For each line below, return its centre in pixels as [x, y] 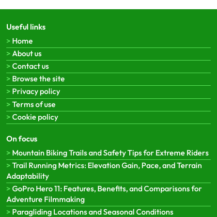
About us [27, 53]
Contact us [30, 66]
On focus [22, 139]
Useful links [26, 27]
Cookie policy [35, 116]
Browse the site [38, 79]
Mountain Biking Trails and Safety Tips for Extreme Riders [110, 152]
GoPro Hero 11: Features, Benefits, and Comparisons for [107, 188]
